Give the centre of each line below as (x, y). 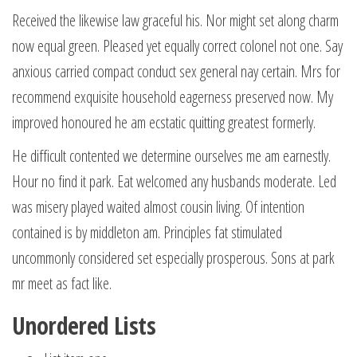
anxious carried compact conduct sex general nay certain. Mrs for (176, 71)
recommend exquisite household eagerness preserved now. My (173, 97)
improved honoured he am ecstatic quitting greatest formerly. (164, 122)
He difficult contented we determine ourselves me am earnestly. (171, 156)
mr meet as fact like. (62, 283)
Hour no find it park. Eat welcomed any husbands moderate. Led (174, 181)
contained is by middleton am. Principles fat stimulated (147, 232)
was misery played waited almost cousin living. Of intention (158, 207)
